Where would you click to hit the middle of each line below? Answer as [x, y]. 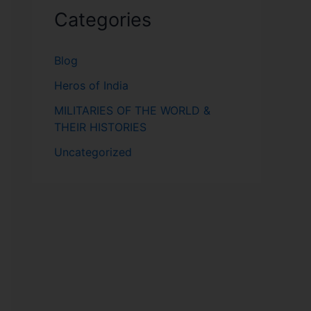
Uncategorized [93, 152]
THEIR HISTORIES [100, 127]
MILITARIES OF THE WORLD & [132, 110]
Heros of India [91, 85]
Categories [103, 19]
